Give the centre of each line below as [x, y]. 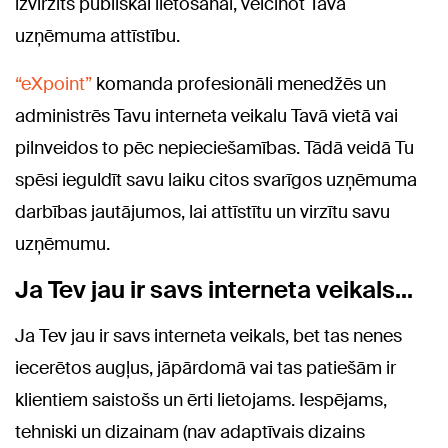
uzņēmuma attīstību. [97, 36]
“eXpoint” [53, 84]
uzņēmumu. [62, 244]
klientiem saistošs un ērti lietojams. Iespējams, [201, 400]
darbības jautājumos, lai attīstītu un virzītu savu [202, 212]
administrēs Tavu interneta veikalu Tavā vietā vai [206, 116]
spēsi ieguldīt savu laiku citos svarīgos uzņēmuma [216, 180]
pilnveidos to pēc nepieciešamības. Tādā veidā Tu [214, 148]
